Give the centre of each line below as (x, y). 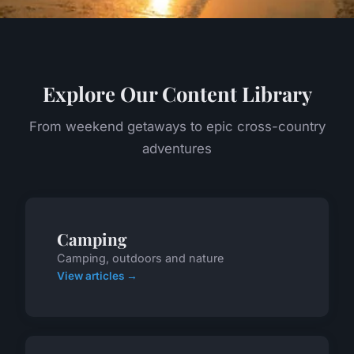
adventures (177, 149)
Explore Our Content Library (177, 94)
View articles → (97, 276)
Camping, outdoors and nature (140, 258)
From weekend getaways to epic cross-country (177, 127)
